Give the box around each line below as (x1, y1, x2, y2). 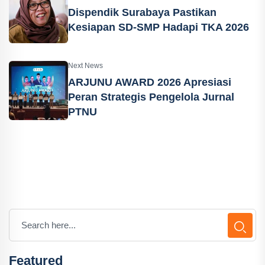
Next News (68, 61, 103, 70)
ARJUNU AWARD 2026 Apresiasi (68, 76, 231, 88)
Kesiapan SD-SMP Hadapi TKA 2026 (68, 21, 249, 33)
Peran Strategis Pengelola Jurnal (68, 91, 234, 103)
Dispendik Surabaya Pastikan (68, 7, 216, 18)
